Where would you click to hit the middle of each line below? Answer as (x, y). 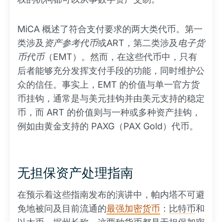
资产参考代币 (71, 43)
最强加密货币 (133, 208)
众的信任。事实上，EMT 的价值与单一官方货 (109, 84)
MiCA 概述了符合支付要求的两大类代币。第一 (110, 29)
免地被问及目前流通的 (62, 208)
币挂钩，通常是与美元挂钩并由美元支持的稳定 (111, 98)
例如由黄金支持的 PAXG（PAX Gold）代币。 (108, 126)
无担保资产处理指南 (75, 173)
